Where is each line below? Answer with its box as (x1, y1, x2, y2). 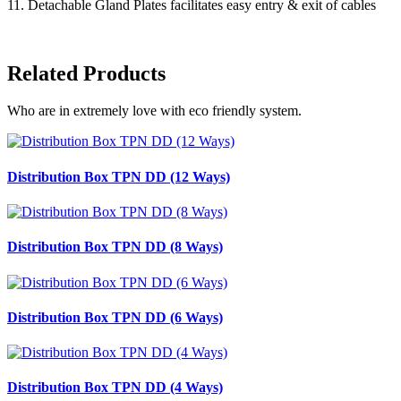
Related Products (7, 61, 166, 85)
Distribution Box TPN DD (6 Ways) (7, 309, 223, 325)
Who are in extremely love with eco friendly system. (7, 103, 302, 119)
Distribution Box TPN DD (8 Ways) (7, 239, 223, 255)
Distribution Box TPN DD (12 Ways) (7, 168, 230, 184)
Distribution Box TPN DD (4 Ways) (7, 380, 223, 396)
